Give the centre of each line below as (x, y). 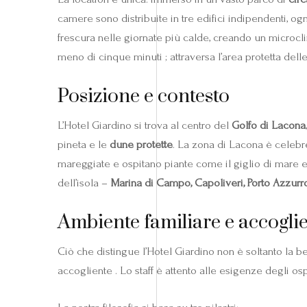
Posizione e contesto (144, 96)
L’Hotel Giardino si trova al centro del (145, 125)
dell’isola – (84, 182)
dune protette (141, 144)
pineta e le (84, 144)
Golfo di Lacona (269, 125)
